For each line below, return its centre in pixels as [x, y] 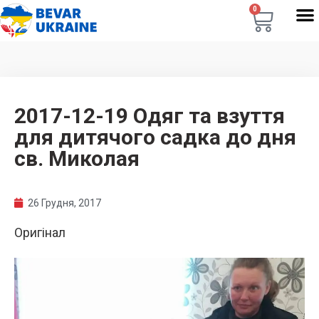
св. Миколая [77, 158]
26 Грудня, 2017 [64, 203]
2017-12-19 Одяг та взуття [150, 116]
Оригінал [40, 232]
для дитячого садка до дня [155, 137]
